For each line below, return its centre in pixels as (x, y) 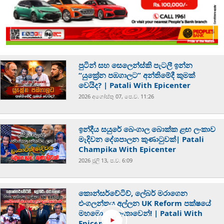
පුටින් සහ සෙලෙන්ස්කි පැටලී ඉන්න (136, 65)
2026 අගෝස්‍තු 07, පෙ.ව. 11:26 (116, 96)
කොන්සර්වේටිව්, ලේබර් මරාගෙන (133, 193)
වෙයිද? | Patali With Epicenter (135, 85)
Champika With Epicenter (127, 149)
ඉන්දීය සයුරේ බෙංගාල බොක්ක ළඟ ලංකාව (147, 129)
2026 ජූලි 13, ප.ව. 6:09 (106, 160)
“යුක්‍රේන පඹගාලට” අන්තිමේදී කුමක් (137, 75)
